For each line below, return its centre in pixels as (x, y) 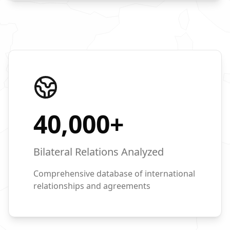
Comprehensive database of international (114, 174)
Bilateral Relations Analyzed (99, 152)
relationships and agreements (92, 186)
